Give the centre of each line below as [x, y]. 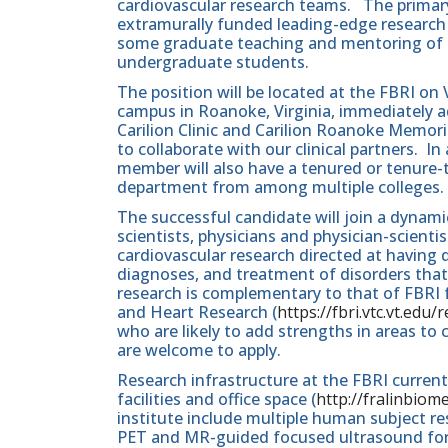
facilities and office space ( [216, 399]
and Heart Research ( [197, 312]
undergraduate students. [215, 61]
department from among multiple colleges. [280, 186]
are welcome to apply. [199, 350]
